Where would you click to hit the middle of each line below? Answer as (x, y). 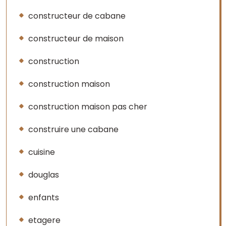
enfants (44, 197)
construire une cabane (73, 129)
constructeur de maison (76, 39)
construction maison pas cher (88, 107)
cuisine (42, 152)
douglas (44, 175)
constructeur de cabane (77, 16)
